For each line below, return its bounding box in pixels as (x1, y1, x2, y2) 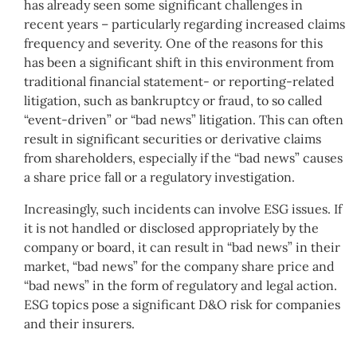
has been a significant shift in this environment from (24, 54, 334, 71)
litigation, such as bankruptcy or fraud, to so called (24, 92, 323, 109)
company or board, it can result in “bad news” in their (24, 239, 340, 256)
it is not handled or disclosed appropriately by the (24, 220, 319, 237)
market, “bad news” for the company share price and (24, 258, 335, 275)
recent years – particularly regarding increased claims (24, 16, 345, 33)
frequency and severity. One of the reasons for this (24, 35, 323, 52)
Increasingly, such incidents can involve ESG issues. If (24, 201, 342, 218)
